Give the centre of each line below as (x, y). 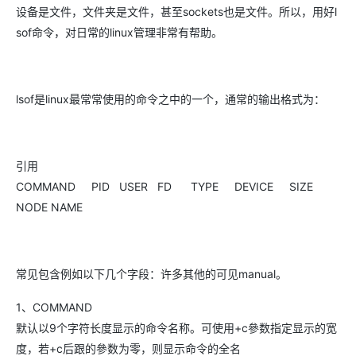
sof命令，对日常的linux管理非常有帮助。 (119, 32)
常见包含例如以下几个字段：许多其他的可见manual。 (151, 274)
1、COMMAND (54, 307)
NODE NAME (49, 207)
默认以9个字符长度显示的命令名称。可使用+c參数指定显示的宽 (176, 328)
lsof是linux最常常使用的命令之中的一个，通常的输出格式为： (170, 99)
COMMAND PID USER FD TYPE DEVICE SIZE (174, 186)
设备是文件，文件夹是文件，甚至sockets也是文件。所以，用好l (176, 12)
